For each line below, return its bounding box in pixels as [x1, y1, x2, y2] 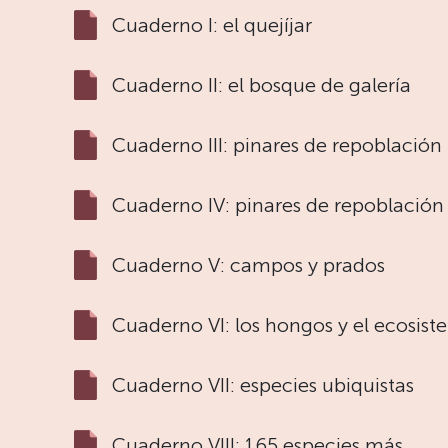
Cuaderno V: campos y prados [112, 253, 385, 277]
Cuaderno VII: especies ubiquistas [112, 373, 414, 397]
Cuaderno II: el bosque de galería [112, 73, 411, 97]
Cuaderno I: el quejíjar [112, 13, 312, 37]
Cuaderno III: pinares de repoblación [112, 133, 442, 157]
